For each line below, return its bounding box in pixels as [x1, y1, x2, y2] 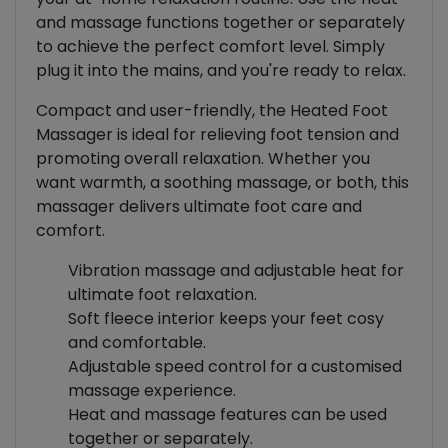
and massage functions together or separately [36, 11, 405, 35]
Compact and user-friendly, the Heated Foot [36, 99, 388, 123]
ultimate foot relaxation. [68, 283, 257, 307]
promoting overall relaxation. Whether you [36, 147, 370, 171]
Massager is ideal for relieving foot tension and [36, 123, 399, 147]
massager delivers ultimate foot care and [36, 195, 362, 219]
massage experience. [68, 379, 236, 403]
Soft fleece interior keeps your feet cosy [68, 307, 384, 331]
